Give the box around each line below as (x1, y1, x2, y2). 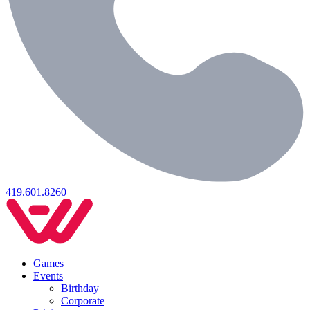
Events (33, 269, 63, 282)
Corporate (61, 294, 104, 307)
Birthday (61, 282, 99, 294)
